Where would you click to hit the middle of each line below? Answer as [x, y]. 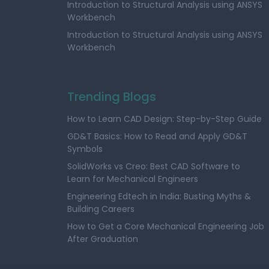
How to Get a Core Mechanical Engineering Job [166, 226]
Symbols [85, 149]
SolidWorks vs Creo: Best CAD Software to [154, 166]
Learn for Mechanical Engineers [133, 179]
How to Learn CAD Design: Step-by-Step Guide [165, 119]
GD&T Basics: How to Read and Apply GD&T [157, 136]
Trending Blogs [112, 97]
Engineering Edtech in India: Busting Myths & [159, 196]
